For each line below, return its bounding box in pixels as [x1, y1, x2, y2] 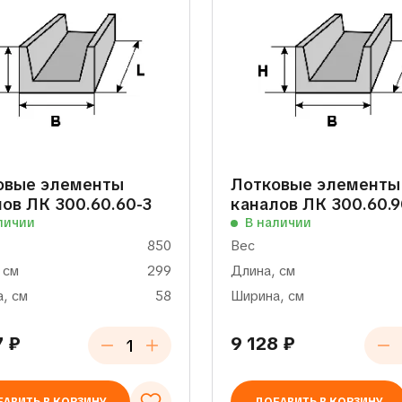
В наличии [245, 214, 311, 231]
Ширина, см [231, 287, 304, 305]
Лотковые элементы [231, 174, 400, 195]
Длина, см [231, 262, 295, 280]
